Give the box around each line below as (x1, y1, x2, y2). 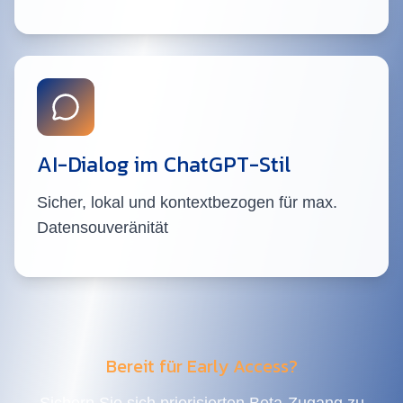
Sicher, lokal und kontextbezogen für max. (37, 193, 337, 212)
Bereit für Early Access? (105, 353, 298, 381)
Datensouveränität (37, 219, 168, 237)
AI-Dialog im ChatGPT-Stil (37, 148, 291, 181)
